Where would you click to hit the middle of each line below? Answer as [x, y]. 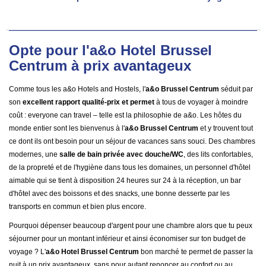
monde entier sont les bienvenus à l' [67, 128]
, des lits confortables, [218, 154]
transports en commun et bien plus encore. [77, 207]
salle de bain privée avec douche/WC [121, 154]
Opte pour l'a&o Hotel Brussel [110, 50]
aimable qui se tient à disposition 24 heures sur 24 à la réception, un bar [125, 180]
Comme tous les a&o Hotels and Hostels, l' [77, 89]
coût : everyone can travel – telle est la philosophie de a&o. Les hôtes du [125, 115]
